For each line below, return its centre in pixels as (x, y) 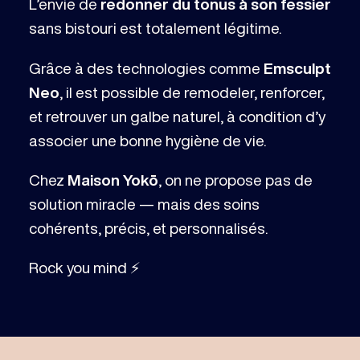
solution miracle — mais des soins (144, 203)
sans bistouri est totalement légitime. (156, 28)
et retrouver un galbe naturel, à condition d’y (177, 116)
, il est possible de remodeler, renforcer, (192, 92)
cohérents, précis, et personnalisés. (148, 227)
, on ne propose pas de (235, 179)
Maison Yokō (112, 179)
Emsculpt (297, 67)
